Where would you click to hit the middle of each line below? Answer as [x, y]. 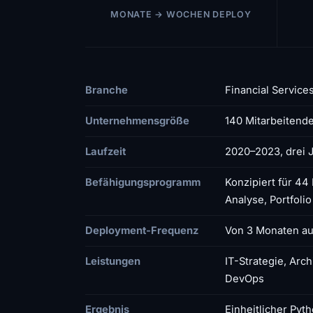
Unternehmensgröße [137, 121]
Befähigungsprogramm [143, 182]
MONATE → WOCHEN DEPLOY [181, 14]
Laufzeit [105, 151]
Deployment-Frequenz [142, 230]
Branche [107, 90]
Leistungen [113, 261]
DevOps [245, 278]
